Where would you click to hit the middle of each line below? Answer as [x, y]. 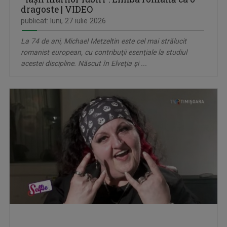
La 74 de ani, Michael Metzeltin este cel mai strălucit [104, 41]
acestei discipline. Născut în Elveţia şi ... [84, 63]
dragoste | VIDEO [57, 9]
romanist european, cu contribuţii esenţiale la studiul [104, 52]
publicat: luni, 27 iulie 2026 [63, 21]
